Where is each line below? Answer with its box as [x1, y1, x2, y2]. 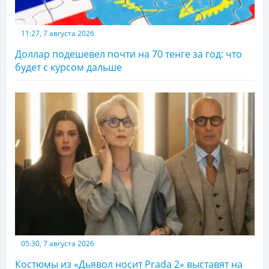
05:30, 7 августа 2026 [21, 238, 94, 249]
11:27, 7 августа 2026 [21, 28, 94, 39]
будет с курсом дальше [15, 61, 122, 74]
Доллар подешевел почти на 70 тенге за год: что [15, 47, 242, 61]
